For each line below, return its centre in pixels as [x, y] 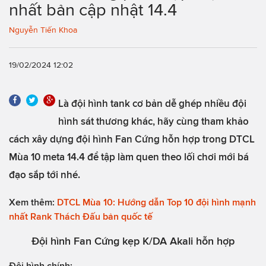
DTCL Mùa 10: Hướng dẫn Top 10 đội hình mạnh [156, 202]
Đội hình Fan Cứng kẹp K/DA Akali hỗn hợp [133, 241]
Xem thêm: [33, 202]
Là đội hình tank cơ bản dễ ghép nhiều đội [152, 103]
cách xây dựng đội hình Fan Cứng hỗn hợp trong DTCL [132, 139]
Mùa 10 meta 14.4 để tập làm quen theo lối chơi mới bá [129, 156]
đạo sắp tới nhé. [45, 174]
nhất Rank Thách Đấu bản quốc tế [81, 216]
